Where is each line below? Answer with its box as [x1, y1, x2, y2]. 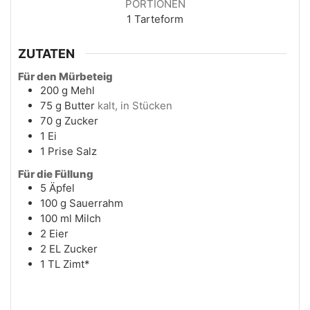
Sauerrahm [69, 196, 123, 210]
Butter [64, 98, 95, 112]
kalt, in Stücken [98, 98, 172, 112]
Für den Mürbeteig [18, 69, 113, 83]
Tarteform [134, 12, 183, 26]
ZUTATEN [18, 46, 75, 61]
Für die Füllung [18, 167, 93, 181]
